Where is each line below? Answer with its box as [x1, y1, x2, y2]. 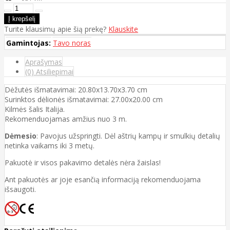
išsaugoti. [5, 184, 36, 194]
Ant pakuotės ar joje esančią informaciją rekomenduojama [5, 174, 201, 184]
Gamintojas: [6, 37, 51, 48]
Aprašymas [25, 56, 62, 67]
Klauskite [108, 24, 138, 34]
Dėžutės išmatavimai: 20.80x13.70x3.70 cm [5, 84, 147, 94]
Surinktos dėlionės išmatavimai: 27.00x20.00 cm [5, 94, 163, 104]
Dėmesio [5, 130, 36, 141]
